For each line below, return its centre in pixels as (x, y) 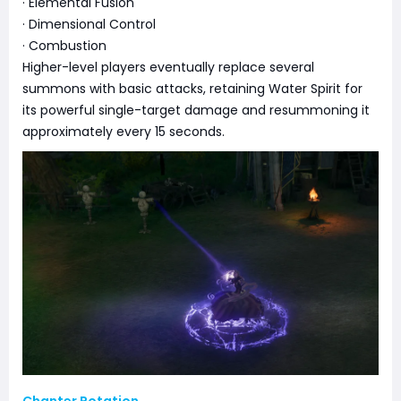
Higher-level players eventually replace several (168, 68)
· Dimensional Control (89, 25)
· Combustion (64, 46)
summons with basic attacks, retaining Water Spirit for (192, 89)
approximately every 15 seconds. (124, 132)
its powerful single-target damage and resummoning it (196, 111)
